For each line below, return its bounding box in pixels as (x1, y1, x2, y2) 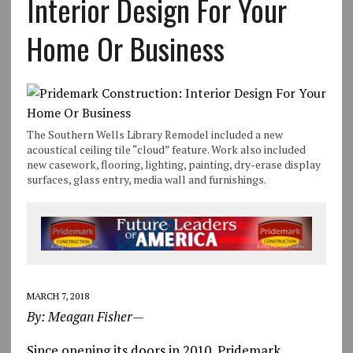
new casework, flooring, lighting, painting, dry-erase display (26, 157, 321, 173)
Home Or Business (26, 26, 225, 71)
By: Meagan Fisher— (26, 307, 144, 325)
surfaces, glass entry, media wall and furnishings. (26, 172, 266, 188)
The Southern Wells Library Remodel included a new (26, 127, 283, 143)
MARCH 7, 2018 (26, 289, 89, 302)
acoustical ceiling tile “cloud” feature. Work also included (26, 142, 306, 158)
